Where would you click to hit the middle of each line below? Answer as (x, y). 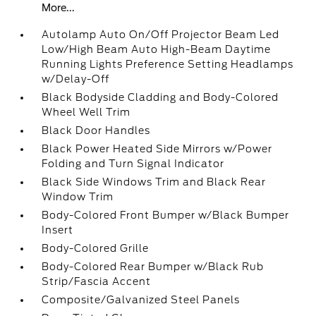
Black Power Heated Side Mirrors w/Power (157, 149)
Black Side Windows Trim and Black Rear (154, 182)
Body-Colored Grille (96, 248)
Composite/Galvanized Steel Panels (141, 300)
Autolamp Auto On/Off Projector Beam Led (161, 35)
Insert (58, 230)
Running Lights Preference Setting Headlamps (168, 64)
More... (59, 8)
